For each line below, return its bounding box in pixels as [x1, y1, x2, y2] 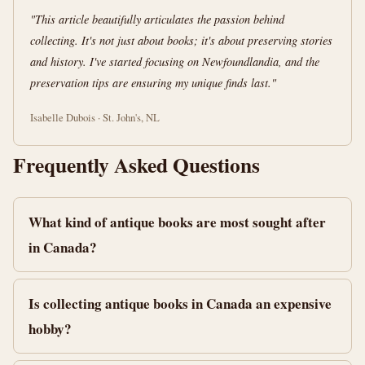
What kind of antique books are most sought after [29, 212, 326, 232]
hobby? [29, 319, 72, 339]
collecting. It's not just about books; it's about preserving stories [30, 33, 332, 48]
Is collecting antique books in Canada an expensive [29, 293, 332, 314]
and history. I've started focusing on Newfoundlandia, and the [30, 54, 319, 69]
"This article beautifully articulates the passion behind [30, 11, 284, 27]
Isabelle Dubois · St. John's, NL [30, 110, 160, 125]
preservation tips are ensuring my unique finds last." [30, 75, 276, 90]
